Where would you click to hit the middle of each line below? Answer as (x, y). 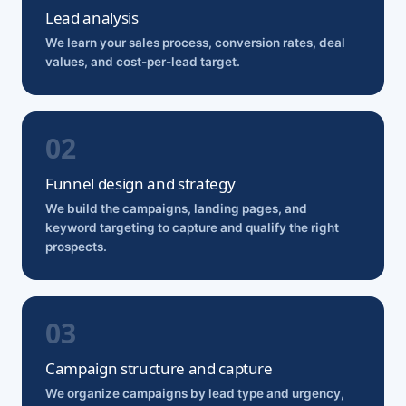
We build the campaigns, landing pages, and (176, 208)
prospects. (76, 246)
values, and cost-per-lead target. (143, 62)
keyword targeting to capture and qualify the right (192, 227)
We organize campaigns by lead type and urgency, (195, 393)
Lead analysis (92, 18)
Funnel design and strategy (140, 184)
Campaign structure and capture (159, 368)
